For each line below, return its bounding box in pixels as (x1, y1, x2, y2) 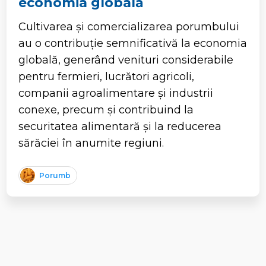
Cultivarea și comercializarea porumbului (18, 20, 240, 33)
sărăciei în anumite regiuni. (18, 136, 164, 150)
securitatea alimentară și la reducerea (18, 119, 222, 133)
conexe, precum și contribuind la (18, 103, 194, 116)
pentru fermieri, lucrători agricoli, (18, 69, 195, 83)
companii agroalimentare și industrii (18, 86, 214, 100)
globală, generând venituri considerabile (18, 53, 234, 66)
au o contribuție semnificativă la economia (18, 36, 248, 50)
